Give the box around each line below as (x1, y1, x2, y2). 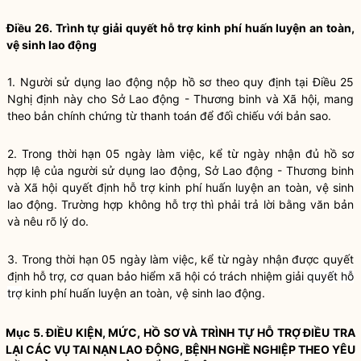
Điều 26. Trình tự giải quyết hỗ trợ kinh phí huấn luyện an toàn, (6, 21, 355, 35)
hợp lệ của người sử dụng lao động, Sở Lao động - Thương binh (7, 164, 354, 177)
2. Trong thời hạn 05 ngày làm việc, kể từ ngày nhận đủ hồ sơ (7, 147, 354, 160)
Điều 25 (312, 75, 354, 89)
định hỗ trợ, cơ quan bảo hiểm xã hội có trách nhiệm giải (7, 269, 307, 283)
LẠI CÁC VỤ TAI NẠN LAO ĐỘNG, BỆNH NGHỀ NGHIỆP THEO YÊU (6, 342, 355, 356)
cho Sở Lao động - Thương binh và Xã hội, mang (82, 92, 355, 106)
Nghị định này (7, 92, 83, 106)
